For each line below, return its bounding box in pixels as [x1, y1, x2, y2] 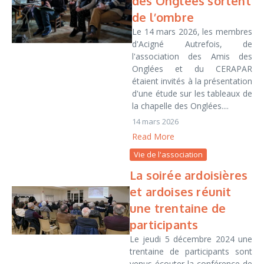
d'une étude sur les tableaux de [132, 88, 252, 99]
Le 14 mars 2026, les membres [132, 26, 252, 37]
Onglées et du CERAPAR [132, 63, 252, 74]
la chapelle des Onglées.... [132, 100, 229, 111]
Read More [132, 131, 174, 142]
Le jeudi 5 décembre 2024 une [130, 233, 252, 245]
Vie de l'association [134, 149, 203, 160]
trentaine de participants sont [130, 246, 252, 257]
